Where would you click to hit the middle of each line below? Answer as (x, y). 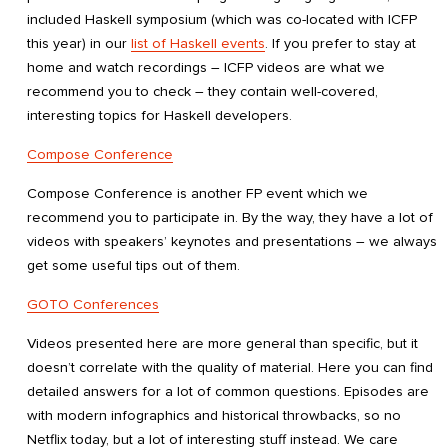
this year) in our (79, 43)
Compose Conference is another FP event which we (197, 193)
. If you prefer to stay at (340, 43)
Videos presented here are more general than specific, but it (222, 344)
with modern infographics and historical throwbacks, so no (214, 416)
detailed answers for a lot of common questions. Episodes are (228, 392)
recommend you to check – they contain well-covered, (202, 91)
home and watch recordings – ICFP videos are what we (206, 67)
